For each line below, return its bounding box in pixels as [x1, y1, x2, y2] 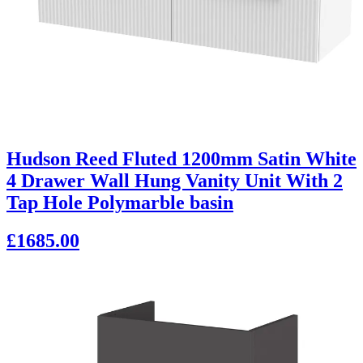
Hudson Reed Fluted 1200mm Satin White [6, 148, 357, 170]
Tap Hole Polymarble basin [6, 192, 233, 214]
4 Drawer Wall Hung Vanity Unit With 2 [6, 170, 343, 192]
